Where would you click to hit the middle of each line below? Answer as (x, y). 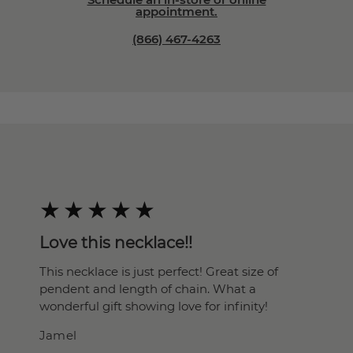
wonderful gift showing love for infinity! (154, 306)
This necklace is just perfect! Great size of (159, 271)
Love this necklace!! (116, 243)
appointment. (176, 11)
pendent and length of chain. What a (148, 289)
